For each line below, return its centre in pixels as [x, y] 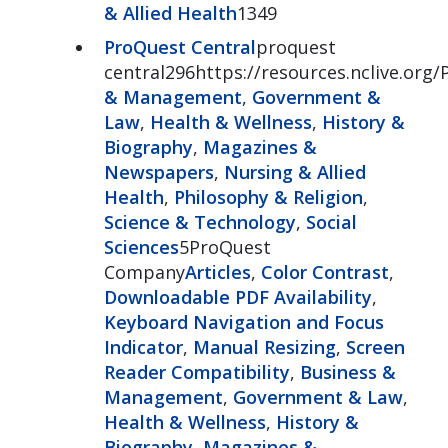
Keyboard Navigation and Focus [243, 321]
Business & [347, 371]
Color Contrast [324, 271]
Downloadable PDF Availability [237, 296]
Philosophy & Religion [268, 196]
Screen [375, 346]
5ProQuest [224, 246]
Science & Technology [199, 221]
